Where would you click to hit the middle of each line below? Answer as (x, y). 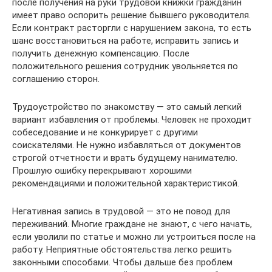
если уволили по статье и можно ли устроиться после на (134, 237)
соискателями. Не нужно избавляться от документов (127, 145)
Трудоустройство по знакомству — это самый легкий (127, 107)
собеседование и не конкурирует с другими (105, 133)
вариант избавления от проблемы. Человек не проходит (132, 120)
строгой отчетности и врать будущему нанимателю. (125, 158)
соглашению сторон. (56, 79)
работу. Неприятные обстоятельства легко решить (122, 250)
